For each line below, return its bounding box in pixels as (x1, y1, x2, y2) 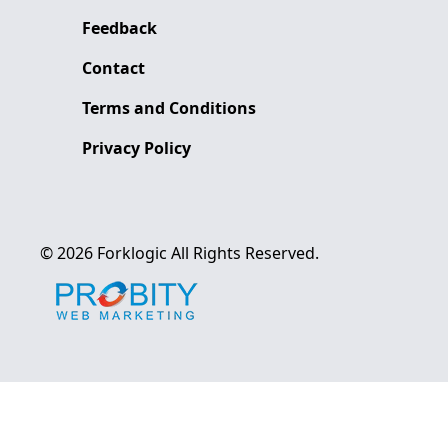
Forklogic (97, 241, 167, 264)
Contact (82, 56, 145, 79)
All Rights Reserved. (171, 241, 319, 264)
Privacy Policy (82, 136, 191, 159)
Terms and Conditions (82, 96, 256, 119)
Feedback (82, 16, 157, 39)
